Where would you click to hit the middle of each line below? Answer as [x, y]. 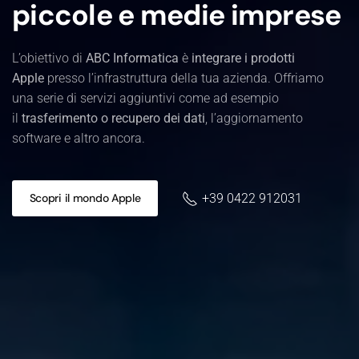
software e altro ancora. [79, 138]
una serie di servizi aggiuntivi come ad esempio [145, 98]
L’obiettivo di [49, 58]
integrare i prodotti [243, 58]
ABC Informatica [132, 58]
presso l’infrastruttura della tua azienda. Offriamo [184, 78]
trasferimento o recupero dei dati [113, 118]
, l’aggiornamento [254, 118]
